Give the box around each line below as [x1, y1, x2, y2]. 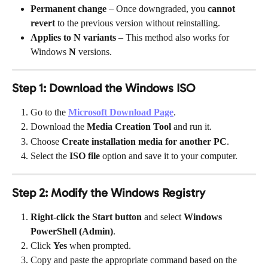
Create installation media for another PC [62, 136, 227, 147]
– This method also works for [116, 32, 232, 42]
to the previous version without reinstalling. [55, 18, 220, 28]
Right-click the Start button [31, 211, 142, 222]
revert [31, 18, 55, 28]
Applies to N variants [31, 32, 116, 42]
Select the [31, 151, 69, 162]
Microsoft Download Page [68, 107, 173, 117]
